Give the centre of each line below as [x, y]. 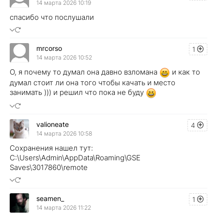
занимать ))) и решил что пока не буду [78, 92]
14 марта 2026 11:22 [64, 208]
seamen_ [50, 199]
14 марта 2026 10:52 [64, 58]
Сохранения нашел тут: [51, 148]
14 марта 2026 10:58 [64, 134]
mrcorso [49, 48]
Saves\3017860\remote [49, 167]
